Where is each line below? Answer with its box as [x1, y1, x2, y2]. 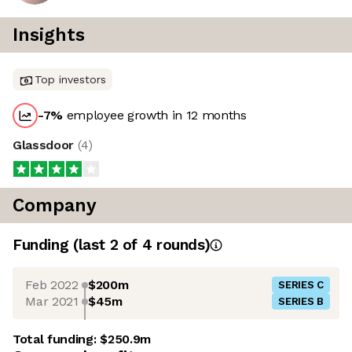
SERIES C [278, 279, 324, 291]
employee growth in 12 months [63, 108, 247, 123]
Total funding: [13, 332, 101, 347]
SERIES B [278, 295, 324, 308]
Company [13, 195, 97, 217]
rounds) [152, 236, 211, 255]
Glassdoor [13, 137, 78, 153]
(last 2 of [72, 236, 142, 255]
